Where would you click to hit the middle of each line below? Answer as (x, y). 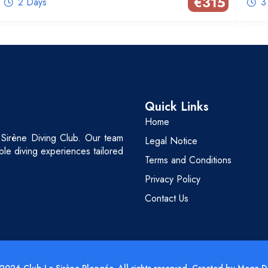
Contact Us (167, 199)
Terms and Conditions (188, 160)
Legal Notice (171, 141)
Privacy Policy (173, 179)
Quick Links (177, 107)
